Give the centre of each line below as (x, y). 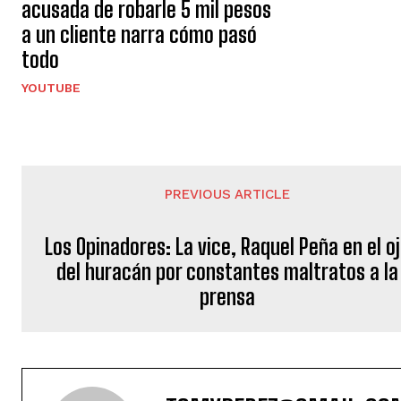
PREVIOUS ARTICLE (228, 195)
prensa (228, 297)
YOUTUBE (51, 88)
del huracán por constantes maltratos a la (228, 272)
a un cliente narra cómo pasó (139, 35)
